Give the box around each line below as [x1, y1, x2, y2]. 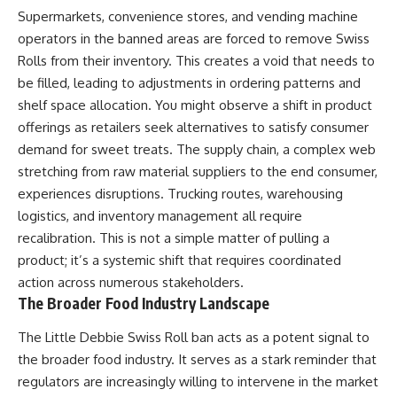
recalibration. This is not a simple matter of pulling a [18, 230, 330, 247]
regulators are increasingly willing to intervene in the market [18, 372, 378, 390]
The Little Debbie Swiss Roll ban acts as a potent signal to [18, 328, 370, 346]
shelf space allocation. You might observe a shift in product [18, 97, 372, 114]
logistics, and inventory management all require [18, 207, 302, 225]
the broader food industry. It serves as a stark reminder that [18, 350, 377, 368]
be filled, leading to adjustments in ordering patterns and [18, 74, 361, 92]
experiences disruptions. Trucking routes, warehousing [18, 185, 343, 203]
